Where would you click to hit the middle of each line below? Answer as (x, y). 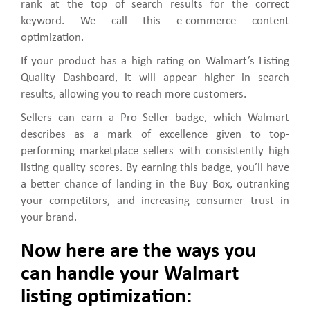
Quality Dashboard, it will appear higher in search (155, 78)
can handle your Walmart (130, 275)
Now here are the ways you (138, 252)
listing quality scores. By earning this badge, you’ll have (155, 168)
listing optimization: (106, 298)
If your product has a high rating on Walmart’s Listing (155, 62)
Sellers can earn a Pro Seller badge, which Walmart (155, 118)
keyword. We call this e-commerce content (155, 21)
